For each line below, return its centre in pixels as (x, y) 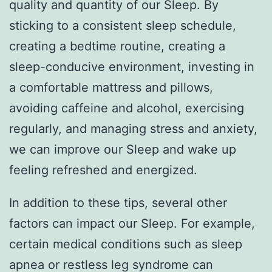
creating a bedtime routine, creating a (117, 46)
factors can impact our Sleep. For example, (132, 223)
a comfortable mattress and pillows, (111, 87)
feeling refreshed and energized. (103, 170)
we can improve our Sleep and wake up (123, 149)
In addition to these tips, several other (118, 202)
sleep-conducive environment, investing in (132, 66)
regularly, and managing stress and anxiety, (133, 128)
